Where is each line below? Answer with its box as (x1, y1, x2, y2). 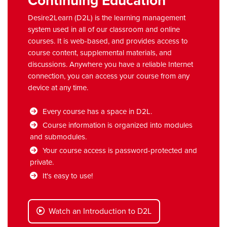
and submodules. (30, 132, 87, 141)
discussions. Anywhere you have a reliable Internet (28, 59, 193, 69)
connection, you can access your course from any (28, 71, 190, 81)
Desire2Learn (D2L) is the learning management (28, 13, 185, 22)
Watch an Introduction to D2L (45, 206, 152, 216)
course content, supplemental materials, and (28, 48, 172, 57)
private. (30, 157, 54, 167)
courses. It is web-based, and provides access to (28, 36, 188, 46)
